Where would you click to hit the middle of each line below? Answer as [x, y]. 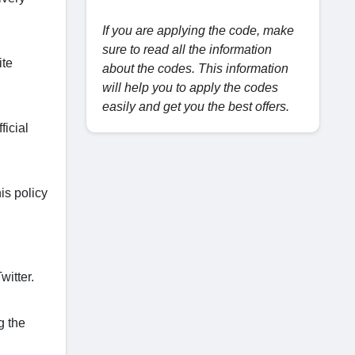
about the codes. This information [195, 69]
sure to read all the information [187, 50]
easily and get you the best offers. [197, 107]
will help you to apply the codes [190, 88]
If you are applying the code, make [198, 31]
